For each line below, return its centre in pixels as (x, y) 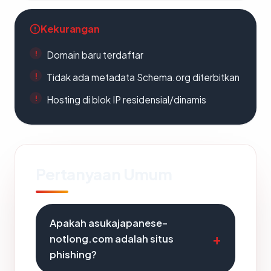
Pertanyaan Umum (104, 174)
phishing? (73, 255)
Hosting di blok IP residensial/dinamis (126, 100)
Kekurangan (70, 29)
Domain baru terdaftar (95, 55)
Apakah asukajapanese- (109, 223)
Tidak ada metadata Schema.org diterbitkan (143, 77)
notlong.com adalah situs (112, 239)
